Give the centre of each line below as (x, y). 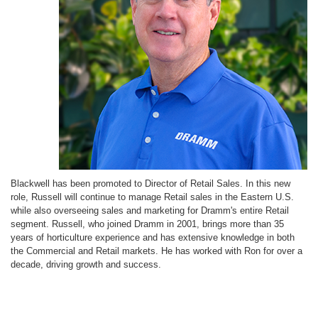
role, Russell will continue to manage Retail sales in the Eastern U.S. (152, 197)
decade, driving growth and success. (86, 264)
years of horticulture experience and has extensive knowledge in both (153, 237)
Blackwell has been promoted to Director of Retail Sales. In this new (150, 183)
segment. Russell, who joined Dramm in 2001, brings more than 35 (147, 224)
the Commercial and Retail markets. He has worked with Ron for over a (157, 251)
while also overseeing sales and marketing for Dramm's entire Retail (150, 210)
